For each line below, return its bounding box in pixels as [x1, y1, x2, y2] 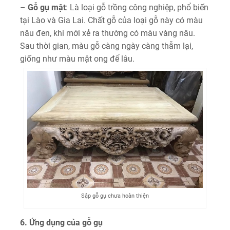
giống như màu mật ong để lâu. [20, 54, 135, 64]
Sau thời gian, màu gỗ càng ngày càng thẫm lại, [20, 41, 193, 51]
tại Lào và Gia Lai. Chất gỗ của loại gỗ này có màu [20, 15, 203, 26]
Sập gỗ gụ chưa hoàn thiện [81, 193, 149, 200]
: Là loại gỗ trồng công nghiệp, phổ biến [66, 3, 208, 13]
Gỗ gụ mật [28, 3, 66, 13]
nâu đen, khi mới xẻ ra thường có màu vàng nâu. [20, 28, 195, 39]
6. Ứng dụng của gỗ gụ [20, 218, 103, 228]
